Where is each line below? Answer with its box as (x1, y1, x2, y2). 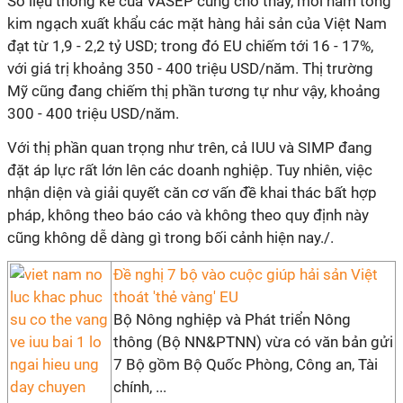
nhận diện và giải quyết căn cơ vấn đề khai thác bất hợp (7, 184, 377, 201)
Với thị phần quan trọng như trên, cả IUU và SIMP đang (7, 139, 372, 157)
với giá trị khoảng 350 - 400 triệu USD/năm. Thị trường (7, 59, 373, 77)
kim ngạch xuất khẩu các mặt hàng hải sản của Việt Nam (7, 14, 387, 32)
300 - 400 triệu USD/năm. (7, 104, 179, 122)
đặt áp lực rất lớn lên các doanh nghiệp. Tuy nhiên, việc (7, 161, 372, 179)
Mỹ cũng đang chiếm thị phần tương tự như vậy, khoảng (7, 82, 381, 100)
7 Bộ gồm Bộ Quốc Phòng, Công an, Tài (113, 355, 378, 373)
